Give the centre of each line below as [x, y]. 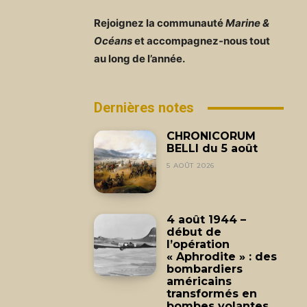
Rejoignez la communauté [160, 23]
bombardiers [205, 269]
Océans [113, 41]
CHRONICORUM [211, 136]
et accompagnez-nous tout [201, 41]
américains [199, 281]
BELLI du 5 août [212, 149]
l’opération [198, 244]
